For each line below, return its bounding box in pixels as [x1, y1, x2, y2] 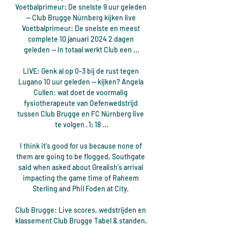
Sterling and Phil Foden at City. [33, 184, 130, 193]
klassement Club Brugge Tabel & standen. [15, 216, 147, 225]
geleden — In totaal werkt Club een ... [23, 45, 139, 54]
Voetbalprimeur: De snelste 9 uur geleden [15, 3, 147, 12]
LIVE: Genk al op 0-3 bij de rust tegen [22, 67, 139, 76]
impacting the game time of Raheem [22, 174, 139, 183]
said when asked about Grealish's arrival [18, 163, 143, 172]
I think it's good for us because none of [19, 141, 142, 151]
